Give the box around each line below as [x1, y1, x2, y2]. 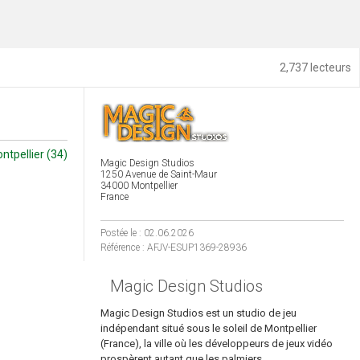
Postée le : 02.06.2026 [100, 227, 194, 239]
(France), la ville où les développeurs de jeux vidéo [100, 337, 333, 350]
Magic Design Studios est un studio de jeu [100, 307, 297, 319]
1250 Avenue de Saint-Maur [100, 169, 218, 180]
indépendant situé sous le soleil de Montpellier [100, 322, 317, 334]
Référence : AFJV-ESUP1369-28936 [100, 242, 247, 253]
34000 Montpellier [100, 180, 178, 191]
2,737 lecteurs [280, 61, 351, 74]
